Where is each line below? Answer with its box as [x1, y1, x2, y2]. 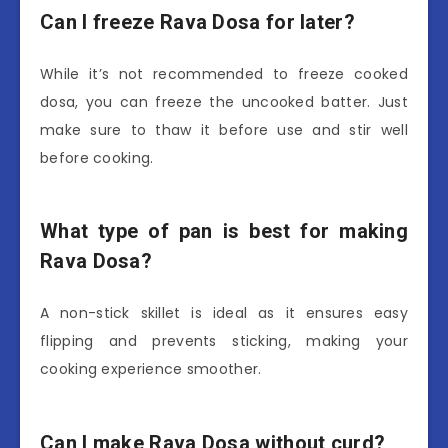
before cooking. [40, 147, 154, 168]
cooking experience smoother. [40, 358, 262, 379]
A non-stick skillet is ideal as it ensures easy [40, 302, 408, 323]
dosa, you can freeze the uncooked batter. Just [40, 91, 408, 112]
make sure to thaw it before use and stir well [40, 119, 408, 140]
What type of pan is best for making [40, 219, 408, 244]
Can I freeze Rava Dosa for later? [40, 10, 355, 35]
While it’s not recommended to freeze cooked [40, 63, 408, 84]
